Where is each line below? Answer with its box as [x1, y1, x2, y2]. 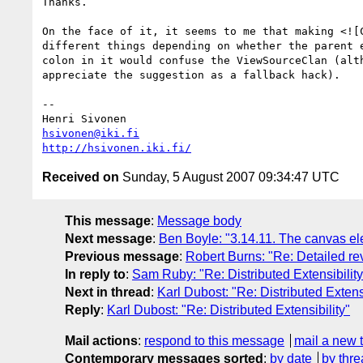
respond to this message [144, 333, 284, 348]
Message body [157, 213, 241, 228]
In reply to [65, 267, 126, 281]
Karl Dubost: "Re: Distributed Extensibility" [107, 302, 350, 317]
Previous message [65, 249, 179, 263]
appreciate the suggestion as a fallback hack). [42, 68, 340, 81]
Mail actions [65, 333, 138, 348]
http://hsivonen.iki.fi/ [42, 141, 191, 154]
